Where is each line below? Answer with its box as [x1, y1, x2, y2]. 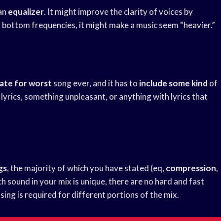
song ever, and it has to [52, 78, 139, 89]
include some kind [139, 78, 208, 89]
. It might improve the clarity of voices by [44, 6, 193, 17]
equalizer [8, 6, 44, 17]
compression [166, 163, 216, 174]
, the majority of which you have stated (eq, [7, 163, 166, 174]
